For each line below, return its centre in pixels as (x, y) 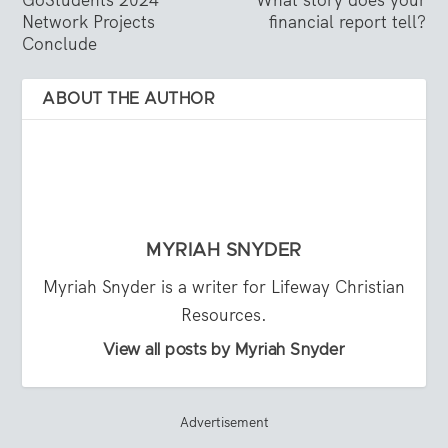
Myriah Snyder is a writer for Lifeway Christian (224, 287)
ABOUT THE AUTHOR (129, 99)
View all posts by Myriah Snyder (224, 350)
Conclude (60, 44)
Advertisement (224, 422)
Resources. (224, 315)
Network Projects (89, 22)
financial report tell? (347, 22)
